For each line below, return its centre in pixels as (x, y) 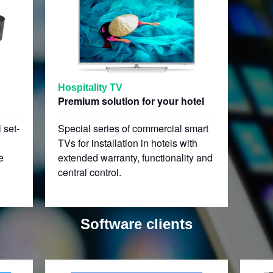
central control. (89, 172)
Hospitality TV (90, 87)
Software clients (136, 224)
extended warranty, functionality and (135, 158)
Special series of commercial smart (133, 128)
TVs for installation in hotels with (127, 143)
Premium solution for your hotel (131, 101)
